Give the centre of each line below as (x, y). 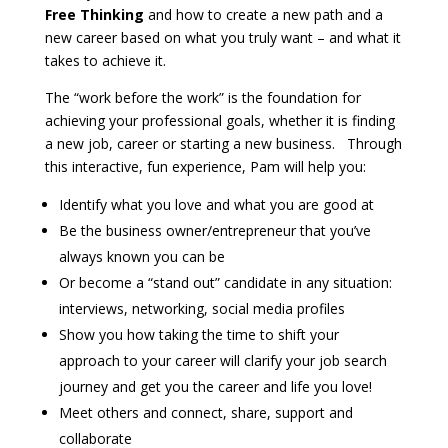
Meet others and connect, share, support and (205, 412)
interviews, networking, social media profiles (201, 308)
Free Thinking (94, 14)
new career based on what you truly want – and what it (222, 37)
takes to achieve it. (105, 60)
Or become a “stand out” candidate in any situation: (225, 282)
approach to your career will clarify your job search (222, 360)
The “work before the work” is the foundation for (202, 97)
